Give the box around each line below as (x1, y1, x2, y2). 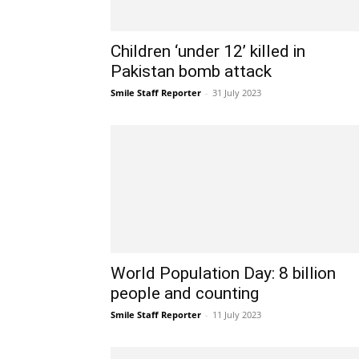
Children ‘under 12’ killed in (111, 42, 305, 61)
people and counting (111, 284, 259, 303)
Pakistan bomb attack (111, 62, 272, 81)
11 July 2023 (212, 309, 261, 321)
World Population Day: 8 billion (111, 264, 336, 283)
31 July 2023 (212, 87, 261, 99)
